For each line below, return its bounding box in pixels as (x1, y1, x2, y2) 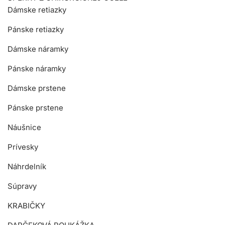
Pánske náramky (8, 63, 66, 73)
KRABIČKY (8, 200, 45, 210)
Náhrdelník (8, 161, 46, 171)
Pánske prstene (8, 102, 63, 113)
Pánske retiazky (8, 24, 64, 34)
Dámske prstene (8, 83, 66, 93)
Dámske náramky (8, 44, 68, 54)
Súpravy (8, 181, 37, 191)
